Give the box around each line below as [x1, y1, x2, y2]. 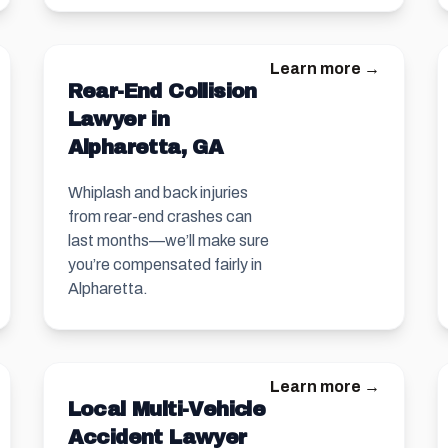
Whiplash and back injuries [67, 184, 248, 201]
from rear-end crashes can [67, 208, 252, 225]
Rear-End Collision [67, 80, 257, 102]
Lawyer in [67, 108, 170, 130]
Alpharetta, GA [67, 136, 224, 158]
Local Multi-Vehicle [67, 398, 266, 420]
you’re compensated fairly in [67, 256, 262, 273]
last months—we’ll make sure [67, 232, 269, 249]
